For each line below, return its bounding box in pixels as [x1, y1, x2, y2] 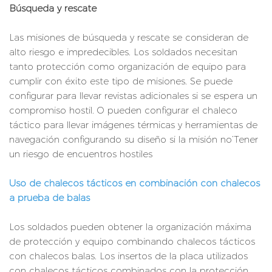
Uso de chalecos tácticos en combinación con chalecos [9, 177, 260, 189]
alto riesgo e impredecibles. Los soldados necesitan [9, 46, 237, 58]
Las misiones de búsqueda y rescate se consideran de [9, 32, 248, 44]
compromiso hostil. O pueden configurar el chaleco [9, 104, 237, 117]
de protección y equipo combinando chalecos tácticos [9, 236, 255, 248]
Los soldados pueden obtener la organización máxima [9, 221, 251, 233]
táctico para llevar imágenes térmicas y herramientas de [9, 119, 257, 131]
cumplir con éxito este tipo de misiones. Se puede [9, 75, 233, 87]
